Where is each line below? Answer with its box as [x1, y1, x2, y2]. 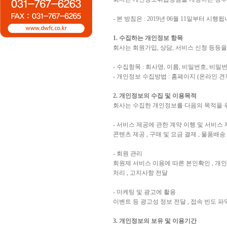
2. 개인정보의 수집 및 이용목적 [113, 92, 197, 99]
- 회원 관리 [113, 150, 142, 157]
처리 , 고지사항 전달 [113, 169, 168, 176]
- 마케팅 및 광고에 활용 [113, 188, 176, 196]
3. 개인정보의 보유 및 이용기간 [113, 217, 197, 224]
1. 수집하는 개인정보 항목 [113, 34, 183, 42]
